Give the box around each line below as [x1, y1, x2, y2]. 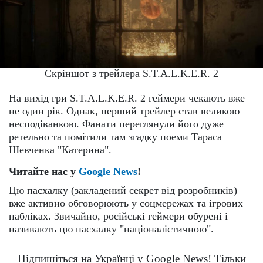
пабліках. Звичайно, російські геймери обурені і [9, 210, 228, 222]
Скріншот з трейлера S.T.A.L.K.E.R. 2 [45, 68, 218, 80]
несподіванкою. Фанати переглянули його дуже [9, 118, 224, 130]
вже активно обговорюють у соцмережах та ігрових [9, 197, 243, 210]
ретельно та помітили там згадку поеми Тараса [9, 131, 222, 143]
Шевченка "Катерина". [9, 144, 112, 156]
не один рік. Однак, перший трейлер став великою [9, 105, 240, 117]
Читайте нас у [9, 166, 79, 178]
